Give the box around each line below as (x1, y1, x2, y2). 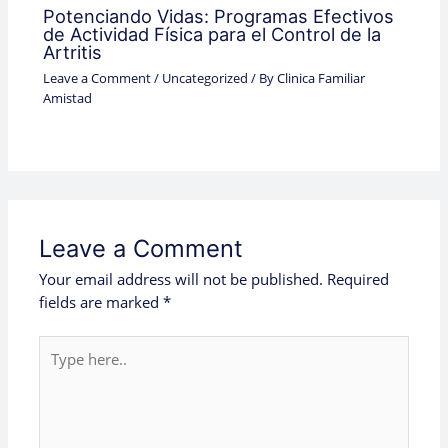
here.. (38, 359, 78, 380)
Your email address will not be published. (39, 269, 324, 290)
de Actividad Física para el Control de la (42, 23, 381, 46)
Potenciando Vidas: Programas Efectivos (42, 5, 394, 28)
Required (327, 269, 390, 290)
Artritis (42, 41, 102, 64)
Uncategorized (161, 68, 248, 87)
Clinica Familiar (276, 68, 365, 87)
